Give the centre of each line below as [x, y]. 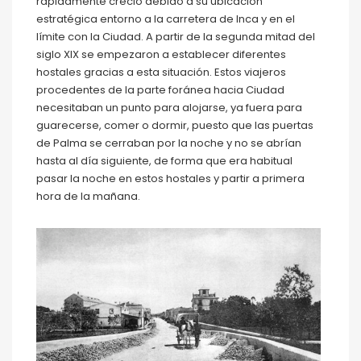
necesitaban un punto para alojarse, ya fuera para [169, 107]
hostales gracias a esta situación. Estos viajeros [161, 72]
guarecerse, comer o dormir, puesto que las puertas [175, 125]
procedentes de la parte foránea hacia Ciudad [160, 89]
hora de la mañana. [88, 196]
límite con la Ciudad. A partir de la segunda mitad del [176, 36]
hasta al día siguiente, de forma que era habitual [164, 160]
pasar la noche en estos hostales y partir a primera [170, 178]
